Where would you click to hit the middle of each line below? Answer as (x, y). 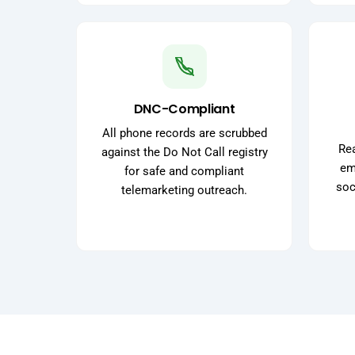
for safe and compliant (184, 172)
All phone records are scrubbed (184, 134)
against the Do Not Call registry (184, 153)
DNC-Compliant (184, 109)
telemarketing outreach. (184, 191)
